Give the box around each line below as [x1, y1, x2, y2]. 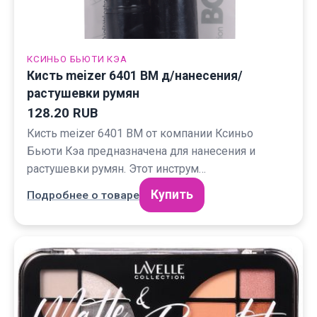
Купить [151, 188, 193, 202]
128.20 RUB [27, 105, 98, 121]
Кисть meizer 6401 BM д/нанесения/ [27, 69, 243, 83]
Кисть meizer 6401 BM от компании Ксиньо [27, 127, 253, 140]
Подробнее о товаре [27, 188, 139, 202]
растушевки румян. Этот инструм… [27, 162, 206, 175]
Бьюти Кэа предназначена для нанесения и [27, 144, 255, 158]
